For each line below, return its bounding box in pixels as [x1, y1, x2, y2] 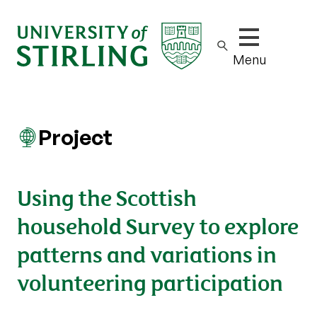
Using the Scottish [17, 180, 197, 212]
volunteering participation [17, 265, 283, 297]
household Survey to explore [17, 209, 299, 241]
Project [38, 124, 113, 150]
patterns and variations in [17, 237, 277, 269]
